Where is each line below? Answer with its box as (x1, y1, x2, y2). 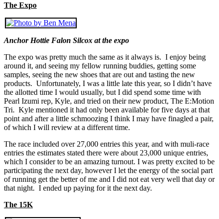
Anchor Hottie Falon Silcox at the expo (4, 36, 129, 44)
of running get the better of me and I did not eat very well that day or (4, 175, 215, 183)
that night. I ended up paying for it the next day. (4, 183, 152, 192)
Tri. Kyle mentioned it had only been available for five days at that (4, 105, 210, 114)
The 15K (4, 200, 33, 209)
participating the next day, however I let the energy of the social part (4, 166, 213, 175)
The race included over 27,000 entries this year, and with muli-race (4, 139, 209, 148)
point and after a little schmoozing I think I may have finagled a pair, (4, 114, 214, 123)
